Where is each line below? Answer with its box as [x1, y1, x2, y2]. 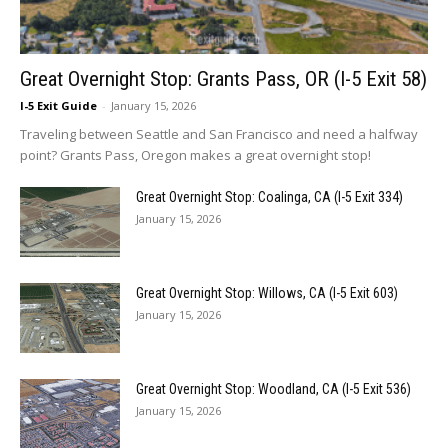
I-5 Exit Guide [20, 98, 97, 114]
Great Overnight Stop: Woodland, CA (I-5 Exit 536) [136, 381, 411, 398]
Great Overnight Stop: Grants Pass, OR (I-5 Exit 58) [20, 67, 427, 92]
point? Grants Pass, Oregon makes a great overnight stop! [20, 146, 371, 165]
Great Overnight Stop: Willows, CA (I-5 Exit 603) [136, 285, 398, 302]
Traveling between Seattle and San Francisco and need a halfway [20, 125, 418, 144]
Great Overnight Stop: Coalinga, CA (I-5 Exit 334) [136, 189, 403, 206]
